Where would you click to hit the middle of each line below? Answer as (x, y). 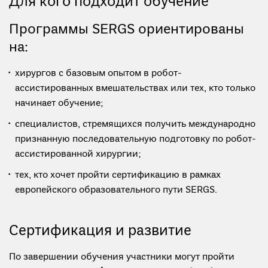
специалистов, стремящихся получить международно (135, 125)
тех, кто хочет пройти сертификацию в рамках (118, 176)
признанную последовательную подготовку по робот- (135, 140)
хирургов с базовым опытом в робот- (98, 74)
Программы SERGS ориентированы (127, 30)
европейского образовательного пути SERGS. (116, 191)
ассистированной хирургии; (78, 155)
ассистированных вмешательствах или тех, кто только (135, 89)
